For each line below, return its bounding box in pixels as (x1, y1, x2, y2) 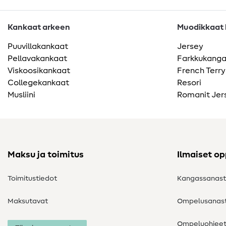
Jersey (177, 42, 203, 51)
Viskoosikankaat (8, 67, 70, 75)
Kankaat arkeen (8, 23, 70, 32)
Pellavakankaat (8, 54, 67, 63)
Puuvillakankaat (8, 42, 68, 51)
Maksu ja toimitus (8, 150, 84, 160)
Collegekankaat (8, 79, 69, 87)
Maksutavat (8, 198, 48, 205)
